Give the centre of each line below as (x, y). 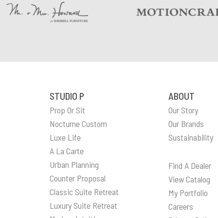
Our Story (183, 110)
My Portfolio (188, 193)
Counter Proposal (77, 178)
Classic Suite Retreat (84, 192)
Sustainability (191, 137)
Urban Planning (74, 165)
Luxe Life (65, 137)
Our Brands (186, 124)
